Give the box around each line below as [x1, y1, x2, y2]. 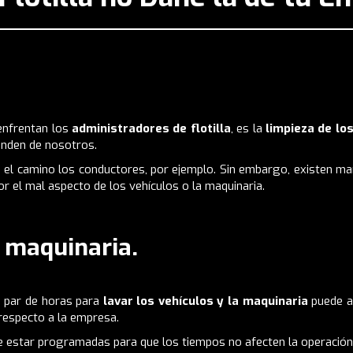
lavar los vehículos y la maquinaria [102, 292, 308, 309]
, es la [230, 120, 266, 136]
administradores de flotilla [71, 120, 231, 136]
